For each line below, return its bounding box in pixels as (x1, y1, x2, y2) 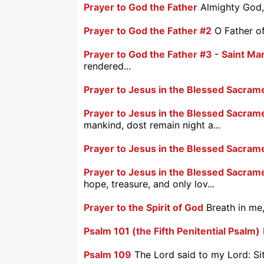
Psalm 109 (84, 248, 131, 260)
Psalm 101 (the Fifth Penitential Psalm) (84, 225, 260, 237)
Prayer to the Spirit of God (84, 201, 203, 213)
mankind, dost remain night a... (84, 118, 220, 131)
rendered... (84, 60, 131, 72)
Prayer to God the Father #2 (84, 24, 212, 37)
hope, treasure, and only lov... (84, 177, 214, 190)
